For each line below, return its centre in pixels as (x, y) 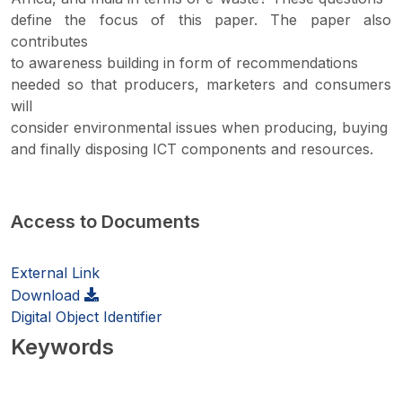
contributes (49, 41)
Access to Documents (105, 222)
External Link (55, 273)
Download (48, 295)
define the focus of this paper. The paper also (201, 20)
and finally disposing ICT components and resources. (192, 149)
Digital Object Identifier (87, 317)
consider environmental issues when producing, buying (199, 127)
